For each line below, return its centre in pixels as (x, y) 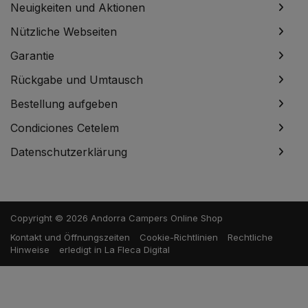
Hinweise (30, 250)
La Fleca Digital (137, 250)
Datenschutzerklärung (69, 152)
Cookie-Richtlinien (179, 238)
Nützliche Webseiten (64, 32)
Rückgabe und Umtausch (77, 80)
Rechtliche (250, 238)
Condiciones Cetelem (65, 128)
